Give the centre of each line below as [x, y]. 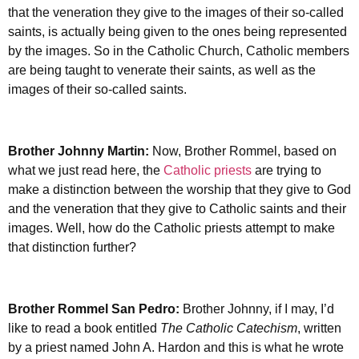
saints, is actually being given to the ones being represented [177, 32]
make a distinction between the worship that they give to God [179, 190]
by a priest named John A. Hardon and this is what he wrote [176, 348]
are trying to [288, 171]
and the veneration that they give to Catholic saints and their [177, 209]
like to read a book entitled [84, 329]
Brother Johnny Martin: [80, 151]
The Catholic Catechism [229, 329]
